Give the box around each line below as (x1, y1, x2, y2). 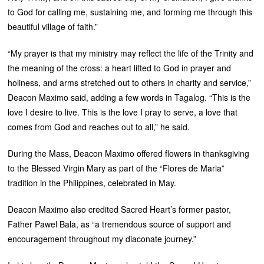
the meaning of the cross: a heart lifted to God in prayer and (8, 61, 232, 74)
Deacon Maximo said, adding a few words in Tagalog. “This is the (8, 91, 251, 103)
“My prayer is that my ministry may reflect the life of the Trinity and (8, 47, 254, 59)
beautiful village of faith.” (8, 20, 98, 32)
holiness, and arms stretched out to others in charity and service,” (8, 76, 252, 88)
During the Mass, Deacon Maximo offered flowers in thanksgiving (8, 147, 250, 159)
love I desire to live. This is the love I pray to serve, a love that (8, 105, 238, 118)
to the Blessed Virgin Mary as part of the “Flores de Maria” (8, 161, 225, 174)
